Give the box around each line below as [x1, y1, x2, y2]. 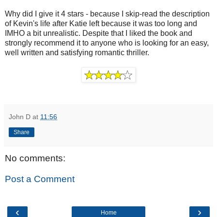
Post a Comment [5, 174, 75, 185]
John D [9, 112, 31, 121]
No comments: [5, 153, 65, 163]
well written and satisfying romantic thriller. [5, 48, 149, 57]
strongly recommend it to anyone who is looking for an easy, [5, 38, 209, 47]
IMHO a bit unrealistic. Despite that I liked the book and [5, 29, 192, 37]
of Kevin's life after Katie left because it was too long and [5, 19, 197, 28]
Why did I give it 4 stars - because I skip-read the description [5, 9, 210, 18]
